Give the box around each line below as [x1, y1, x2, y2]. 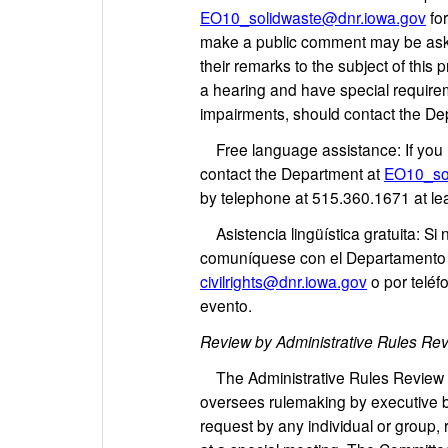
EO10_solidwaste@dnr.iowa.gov [200, 6, 426, 28]
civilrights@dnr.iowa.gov [200, 270, 367, 292]
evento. [200, 294, 252, 316]
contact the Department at [200, 162, 384, 184]
